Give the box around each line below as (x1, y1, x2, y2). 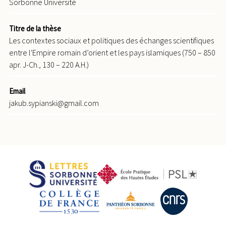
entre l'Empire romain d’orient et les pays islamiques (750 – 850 (9, 47, 215, 58)
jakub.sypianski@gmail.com (9, 98, 99, 108)
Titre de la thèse (9, 24, 61, 34)
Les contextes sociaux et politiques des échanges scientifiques (9, 35, 214, 46)
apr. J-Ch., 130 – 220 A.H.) (9, 60, 89, 70)
